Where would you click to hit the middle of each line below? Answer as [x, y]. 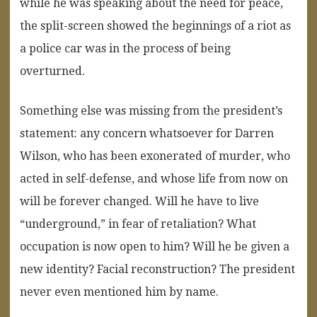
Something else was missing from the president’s [151, 110]
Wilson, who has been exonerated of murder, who [155, 156]
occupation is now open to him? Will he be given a [155, 246]
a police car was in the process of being [125, 48]
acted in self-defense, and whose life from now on [154, 178]
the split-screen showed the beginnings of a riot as [155, 25]
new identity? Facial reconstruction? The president [157, 269]
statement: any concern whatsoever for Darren [147, 133]
